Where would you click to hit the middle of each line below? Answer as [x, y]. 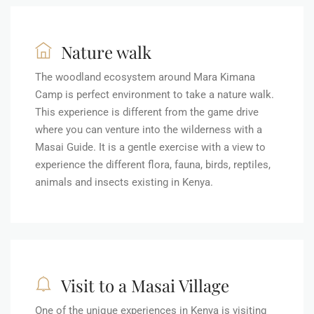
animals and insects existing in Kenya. [124, 182]
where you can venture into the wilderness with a [149, 129]
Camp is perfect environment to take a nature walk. [155, 94]
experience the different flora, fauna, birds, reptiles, [153, 164]
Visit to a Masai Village [145, 285]
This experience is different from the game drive [147, 112]
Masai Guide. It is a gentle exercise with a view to [150, 147]
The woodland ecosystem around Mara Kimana [145, 77]
